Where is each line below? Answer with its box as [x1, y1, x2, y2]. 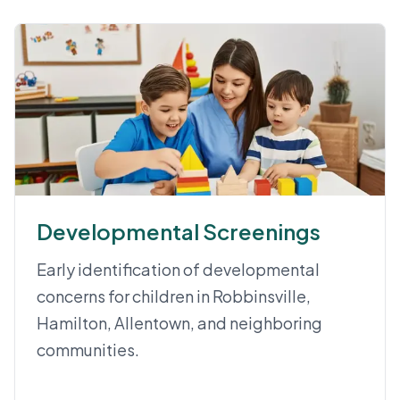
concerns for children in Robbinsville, [37, 286, 311, 306]
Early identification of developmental [37, 259, 320, 279]
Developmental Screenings [37, 218, 321, 245]
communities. [37, 339, 139, 360]
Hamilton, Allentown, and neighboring [37, 312, 322, 333]
